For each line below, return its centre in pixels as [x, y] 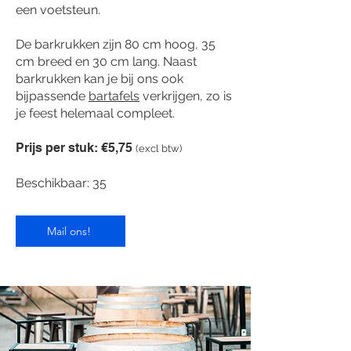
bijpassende [52, 96]
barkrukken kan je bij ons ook [100, 79]
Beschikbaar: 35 [61, 183]
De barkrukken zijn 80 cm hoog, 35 [116, 44]
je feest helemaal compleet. [95, 113]
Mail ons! [69, 231]
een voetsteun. [58, 10]
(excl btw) [159, 148]
